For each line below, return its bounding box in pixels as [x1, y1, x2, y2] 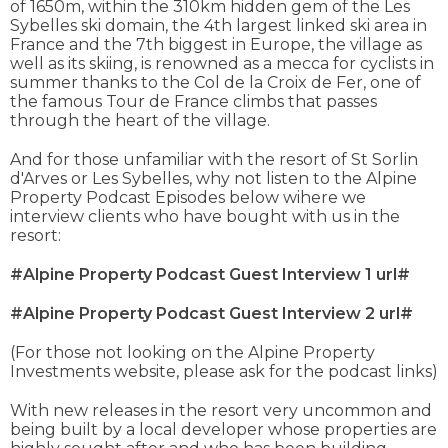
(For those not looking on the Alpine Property [10, 343, 375, 363]
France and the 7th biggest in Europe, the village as [10, 35, 422, 55]
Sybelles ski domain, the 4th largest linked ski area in [10, 16, 427, 36]
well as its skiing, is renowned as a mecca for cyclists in [10, 54, 434, 74]
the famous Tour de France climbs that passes [10, 92, 377, 112]
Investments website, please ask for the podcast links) [10, 362, 438, 382]
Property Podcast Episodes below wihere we [10, 188, 366, 208]
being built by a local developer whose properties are [10, 420, 437, 440]
